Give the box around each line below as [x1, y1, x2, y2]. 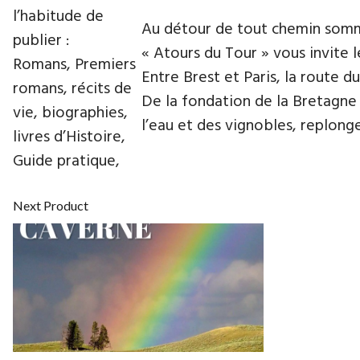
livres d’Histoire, [13, 125, 125, 150]
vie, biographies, [13, 100, 128, 126]
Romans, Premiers [13, 52, 136, 78]
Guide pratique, [13, 149, 120, 174]
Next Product [13, 198, 88, 213]
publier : [13, 28, 69, 54]
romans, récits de [13, 76, 132, 102]
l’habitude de [13, 4, 104, 30]
